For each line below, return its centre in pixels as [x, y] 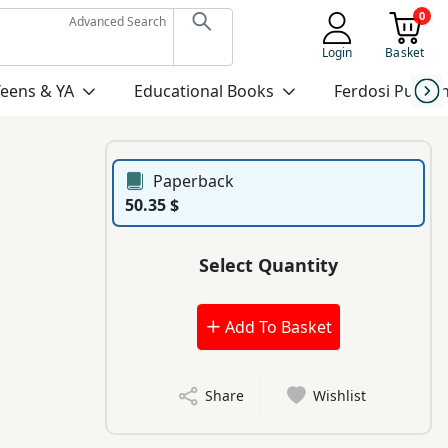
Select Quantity [269, 264]
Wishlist [340, 396]
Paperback [194, 181]
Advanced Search [117, 21]
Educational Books [203, 91]
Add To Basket [276, 327]
